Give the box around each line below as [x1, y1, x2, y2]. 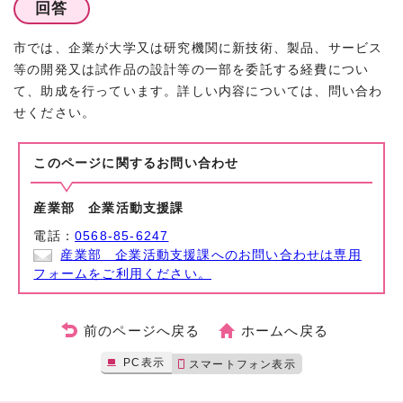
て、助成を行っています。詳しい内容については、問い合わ [13, 84, 383, 98]
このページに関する [33, 156, 157, 170]
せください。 [13, 105, 96, 120]
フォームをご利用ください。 [33, 266, 212, 281]
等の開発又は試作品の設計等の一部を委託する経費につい [13, 62, 370, 76]
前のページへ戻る [83, 322, 201, 338]
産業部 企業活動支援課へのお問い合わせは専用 [60, 247, 362, 262]
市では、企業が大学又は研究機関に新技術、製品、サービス [13, 40, 383, 55]
